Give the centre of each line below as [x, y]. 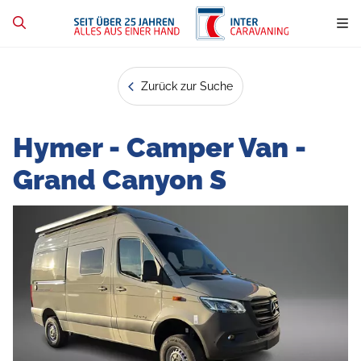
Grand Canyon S [120, 179]
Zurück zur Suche [185, 86]
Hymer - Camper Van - [160, 147]
